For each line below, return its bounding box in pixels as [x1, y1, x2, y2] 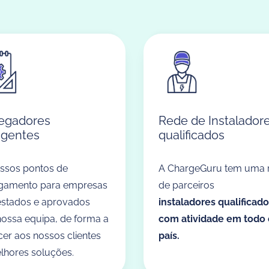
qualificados [159, 127, 225, 142]
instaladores [159, 196, 216, 208]
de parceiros [159, 179, 214, 191]
